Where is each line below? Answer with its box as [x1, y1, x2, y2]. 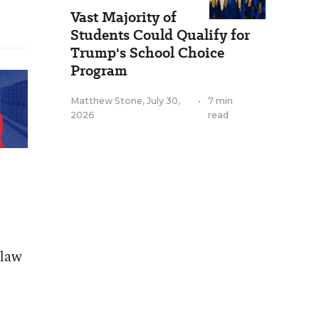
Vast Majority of [70, 7, 177, 27]
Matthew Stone [70, 95, 142, 106]
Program [70, 61, 127, 80]
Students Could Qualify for [70, 25, 250, 45]
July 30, [147, 95, 180, 106]
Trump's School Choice [70, 43, 224, 63]
